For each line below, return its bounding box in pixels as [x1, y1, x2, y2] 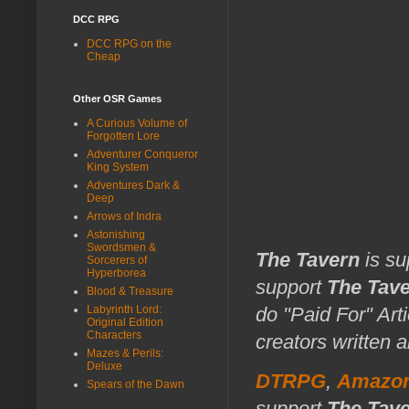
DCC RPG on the [87, 37, 172, 50]
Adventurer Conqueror [87, 147, 198, 161]
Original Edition [87, 315, 163, 329]
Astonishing [87, 227, 145, 241]
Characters [87, 328, 142, 341]
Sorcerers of [87, 253, 147, 267]
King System [87, 160, 149, 173]
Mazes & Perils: [87, 346, 163, 360]
